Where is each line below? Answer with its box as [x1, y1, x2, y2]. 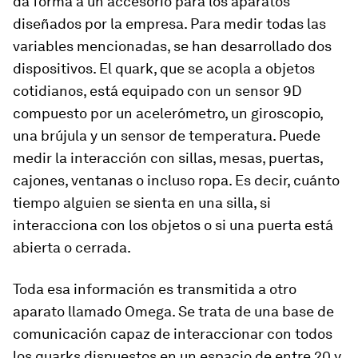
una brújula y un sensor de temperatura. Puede [13, 127, 320, 144]
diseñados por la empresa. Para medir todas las [13, 15, 326, 32]
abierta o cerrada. [13, 239, 131, 256]
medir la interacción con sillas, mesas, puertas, [13, 149, 323, 166]
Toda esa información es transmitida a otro [13, 280, 296, 297]
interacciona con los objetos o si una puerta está [13, 217, 333, 233]
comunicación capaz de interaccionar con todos [13, 325, 332, 342]
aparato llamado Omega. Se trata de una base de [13, 303, 334, 320]
